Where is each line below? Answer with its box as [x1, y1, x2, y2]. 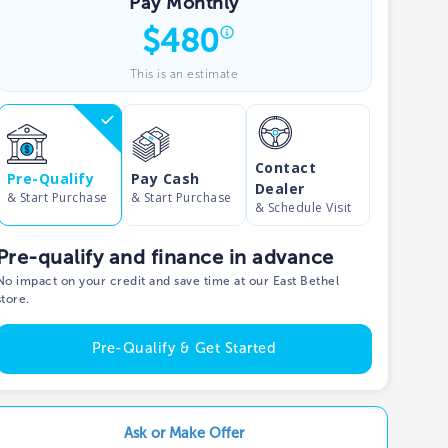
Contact [255, 158, 317, 177]
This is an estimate [129, 67, 239, 81]
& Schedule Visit [255, 199, 352, 216]
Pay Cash [130, 168, 200, 188]
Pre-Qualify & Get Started [91, 339, 277, 358]
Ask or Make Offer [123, 423, 244, 442]
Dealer [255, 179, 305, 198]
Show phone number [102, 41, 246, 59]
